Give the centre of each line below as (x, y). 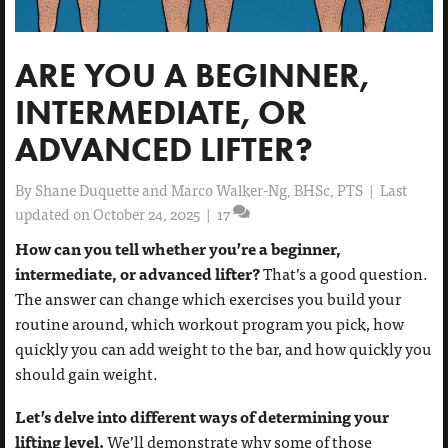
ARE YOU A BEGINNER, (192, 75)
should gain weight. (86, 374)
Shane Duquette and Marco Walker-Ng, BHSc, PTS (199, 190)
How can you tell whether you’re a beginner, (178, 249)
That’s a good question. (345, 274)
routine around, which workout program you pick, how (209, 324)
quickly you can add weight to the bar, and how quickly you (223, 349)
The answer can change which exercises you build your (208, 299)
